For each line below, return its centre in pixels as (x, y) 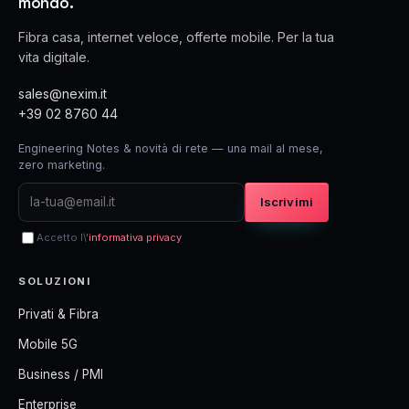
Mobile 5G (48, 345)
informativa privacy (135, 238)
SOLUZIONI (55, 282)
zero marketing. (62, 165)
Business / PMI (61, 375)
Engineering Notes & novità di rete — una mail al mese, (171, 149)
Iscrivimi (286, 202)
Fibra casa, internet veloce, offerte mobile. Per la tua (176, 37)
